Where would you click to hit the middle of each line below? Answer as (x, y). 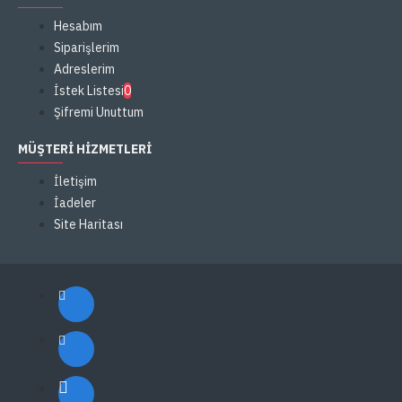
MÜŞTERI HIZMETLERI (85, 149)
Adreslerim (84, 69)
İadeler (75, 203)
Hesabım (78, 26)
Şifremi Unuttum (99, 112)
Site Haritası (88, 224)
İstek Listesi (89, 91)
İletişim (75, 181)
